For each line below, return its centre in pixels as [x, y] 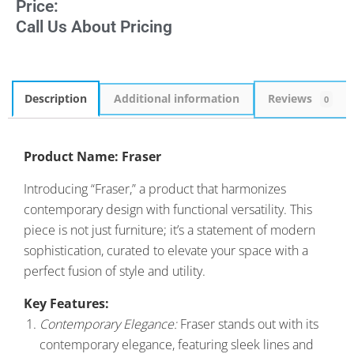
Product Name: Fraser [92, 156]
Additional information [176, 99]
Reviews [292, 99]
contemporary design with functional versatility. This [168, 209]
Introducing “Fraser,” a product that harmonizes [155, 188]
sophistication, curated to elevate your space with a [166, 250]
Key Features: [66, 303]
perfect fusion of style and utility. [115, 271]
